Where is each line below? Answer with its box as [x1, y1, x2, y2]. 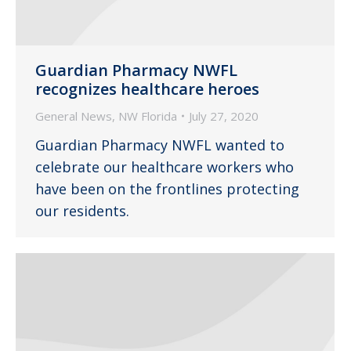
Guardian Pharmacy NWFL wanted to [35, 135, 284, 154]
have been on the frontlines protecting [35, 179, 299, 198]
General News [35, 107, 112, 124]
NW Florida [118, 107, 177, 124]
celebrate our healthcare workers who [35, 157, 294, 176]
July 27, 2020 [189, 107, 259, 124]
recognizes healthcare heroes [35, 78, 259, 100]
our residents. [35, 201, 129, 220]
